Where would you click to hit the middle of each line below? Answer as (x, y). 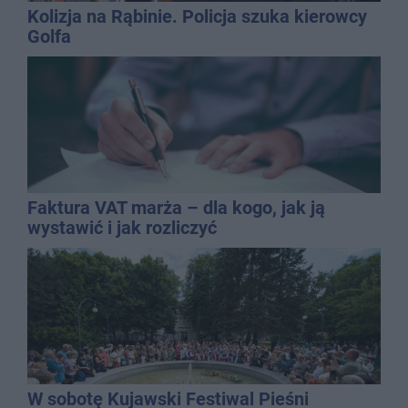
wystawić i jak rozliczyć (122, 227)
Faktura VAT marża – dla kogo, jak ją (176, 207)
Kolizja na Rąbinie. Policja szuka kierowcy (197, 16)
